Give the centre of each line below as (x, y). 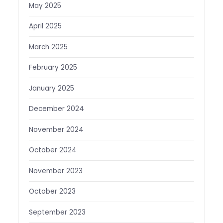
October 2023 (52, 192)
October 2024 (53, 150)
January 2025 (51, 88)
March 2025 (48, 47)
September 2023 (57, 212)
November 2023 (56, 171)
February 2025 (53, 68)
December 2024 (56, 109)
